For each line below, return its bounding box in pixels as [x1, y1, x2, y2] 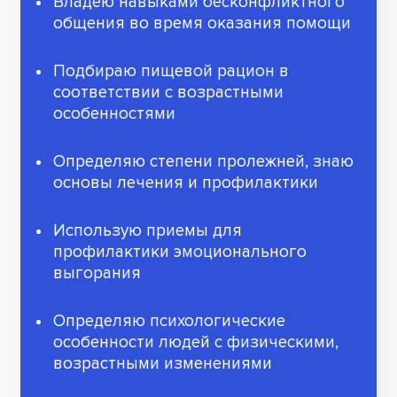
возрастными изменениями [53, 354, 272, 375]
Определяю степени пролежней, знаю [53, 152, 354, 173]
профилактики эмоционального [53, 242, 307, 263]
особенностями [53, 104, 175, 125]
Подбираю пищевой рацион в [53, 61, 289, 82]
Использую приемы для [53, 221, 242, 242]
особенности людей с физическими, [53, 332, 339, 354]
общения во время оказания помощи [53, 13, 351, 35]
